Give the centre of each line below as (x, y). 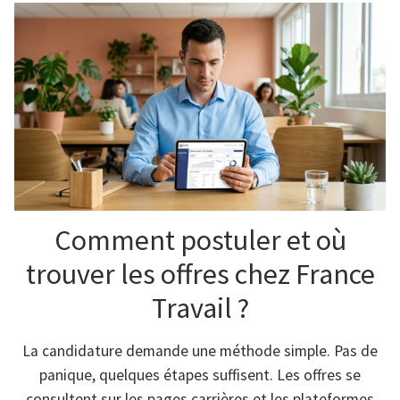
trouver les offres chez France (200, 274)
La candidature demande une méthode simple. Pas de (200, 350)
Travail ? (200, 308)
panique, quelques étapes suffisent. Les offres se (200, 375)
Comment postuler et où (200, 240)
